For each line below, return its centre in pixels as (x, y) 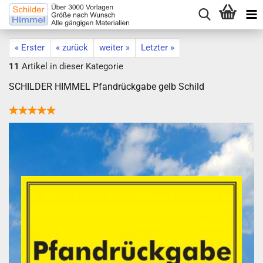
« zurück (72, 48)
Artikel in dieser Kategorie (71, 66)
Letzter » (158, 48)
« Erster (30, 48)
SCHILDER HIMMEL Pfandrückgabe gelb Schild (107, 87)
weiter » (114, 48)
